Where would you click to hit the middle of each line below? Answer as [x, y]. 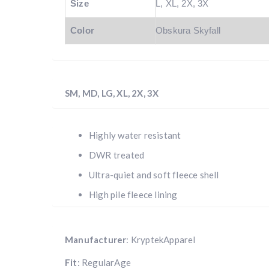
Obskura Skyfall [188, 31]
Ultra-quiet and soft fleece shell [154, 174]
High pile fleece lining [133, 194]
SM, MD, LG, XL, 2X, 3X [112, 93]
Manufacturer [96, 239]
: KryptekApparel [161, 239]
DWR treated [117, 155]
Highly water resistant [135, 135]
